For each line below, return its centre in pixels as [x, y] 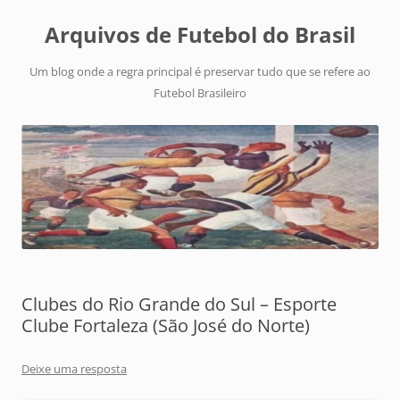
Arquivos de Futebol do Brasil [200, 34]
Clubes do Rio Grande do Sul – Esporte [179, 304]
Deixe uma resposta [74, 369]
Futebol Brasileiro [200, 93]
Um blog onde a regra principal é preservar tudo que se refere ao [200, 71]
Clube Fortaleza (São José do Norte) [166, 326]
